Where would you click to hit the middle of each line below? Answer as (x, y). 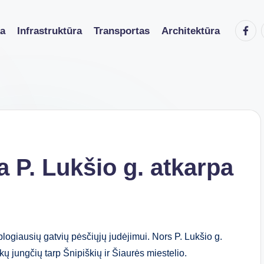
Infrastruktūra (49, 31)
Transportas (122, 31)
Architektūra (191, 31)
